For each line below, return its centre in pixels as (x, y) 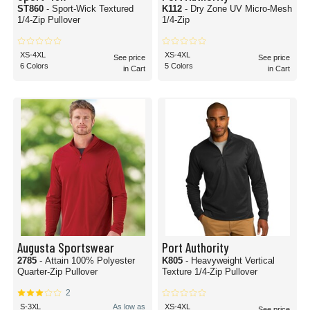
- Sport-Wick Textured (73, 9)
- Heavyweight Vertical (230, 261)
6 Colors (34, 66)
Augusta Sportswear (66, 247)
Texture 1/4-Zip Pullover (210, 272)
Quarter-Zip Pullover (57, 272)
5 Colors (179, 66)
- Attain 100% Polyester (87, 261)
